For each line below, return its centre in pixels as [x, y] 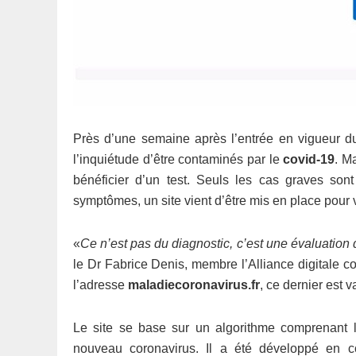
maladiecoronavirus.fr [194, 285]
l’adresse [101, 285]
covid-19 [309, 159]
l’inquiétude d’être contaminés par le [178, 159]
